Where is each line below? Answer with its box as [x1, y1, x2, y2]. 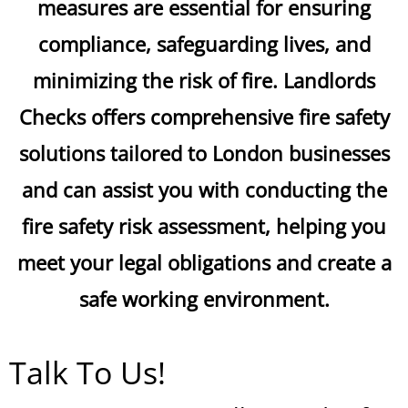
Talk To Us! [9, 352, 166, 393]
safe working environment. [78, 285, 330, 312]
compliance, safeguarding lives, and [37, 30, 371, 57]
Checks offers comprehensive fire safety [18, 103, 390, 130]
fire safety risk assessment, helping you [22, 212, 386, 240]
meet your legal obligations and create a [16, 249, 392, 276]
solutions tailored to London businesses [18, 139, 390, 167]
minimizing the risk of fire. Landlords [33, 66, 375, 94]
